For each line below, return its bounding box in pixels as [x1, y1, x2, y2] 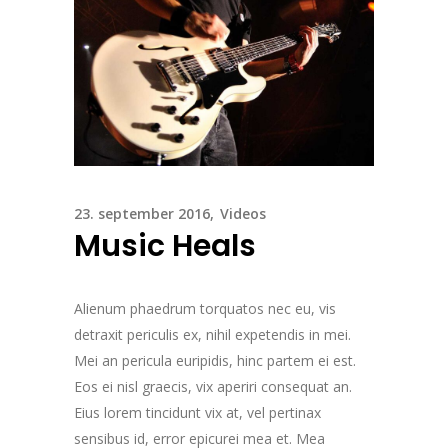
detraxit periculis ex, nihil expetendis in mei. [74, 325, 351, 345]
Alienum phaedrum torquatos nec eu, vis [74, 299, 336, 319]
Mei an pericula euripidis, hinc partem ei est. [74, 351, 356, 371]
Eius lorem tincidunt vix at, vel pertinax [74, 403, 321, 423]
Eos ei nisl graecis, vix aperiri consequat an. [74, 377, 352, 397]
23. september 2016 [74, 204, 210, 224]
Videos [220, 204, 266, 224]
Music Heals [74, 225, 256, 268]
